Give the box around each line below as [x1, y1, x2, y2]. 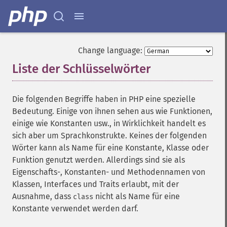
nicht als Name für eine [93, 192, 180, 201]
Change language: [78, 46, 142, 55]
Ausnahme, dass [12, 192, 73, 201]
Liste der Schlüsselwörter [12, 62, 150, 76]
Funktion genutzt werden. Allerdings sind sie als [12, 155, 185, 165]
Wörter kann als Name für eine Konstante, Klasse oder [12, 143, 209, 153]
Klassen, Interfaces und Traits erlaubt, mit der [12, 179, 179, 189]
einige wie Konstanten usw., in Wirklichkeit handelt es [12, 119, 206, 128]
